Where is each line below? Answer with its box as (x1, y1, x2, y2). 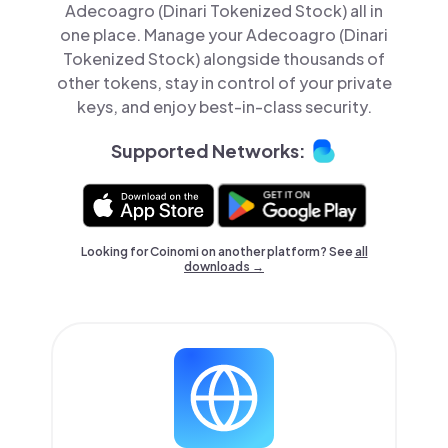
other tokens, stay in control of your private (56, 71, 392, 93)
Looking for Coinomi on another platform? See (80, 243, 355, 259)
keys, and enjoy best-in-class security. (76, 95, 372, 117)
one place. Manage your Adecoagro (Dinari (60, 23, 388, 45)
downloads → (184, 258, 264, 274)
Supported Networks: (110, 139, 306, 163)
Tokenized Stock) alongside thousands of (63, 47, 385, 69)
